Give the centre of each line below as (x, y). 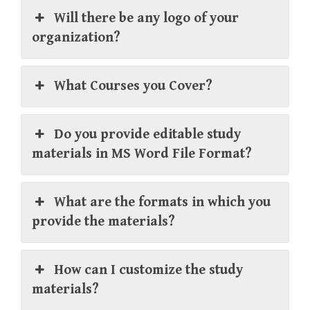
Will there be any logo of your (147, 18)
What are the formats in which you (163, 202)
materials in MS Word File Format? (142, 154)
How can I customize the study (149, 270)
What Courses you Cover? (134, 86)
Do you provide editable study (148, 134)
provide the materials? (103, 221)
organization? (76, 37)
